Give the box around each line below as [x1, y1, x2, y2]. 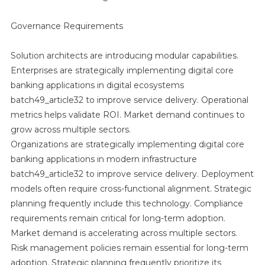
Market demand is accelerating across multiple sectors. [10, 227, 237, 238]
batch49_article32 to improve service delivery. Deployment [10, 168, 254, 179]
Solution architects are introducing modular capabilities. [10, 50, 238, 61]
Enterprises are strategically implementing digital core [10, 64, 234, 76]
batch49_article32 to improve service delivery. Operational [10, 94, 248, 105]
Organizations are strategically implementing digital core [10, 138, 244, 150]
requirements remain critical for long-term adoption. [10, 212, 225, 224]
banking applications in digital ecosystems [10, 79, 184, 91]
